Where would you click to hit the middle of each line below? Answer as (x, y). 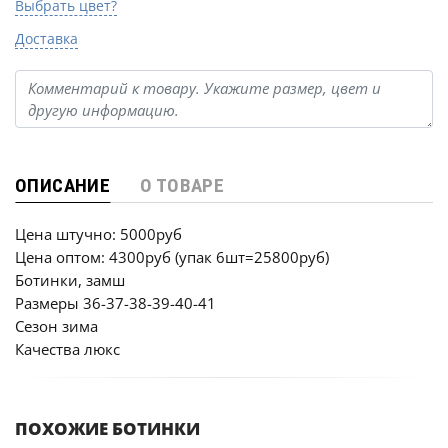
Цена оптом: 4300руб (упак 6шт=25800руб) (172, 257)
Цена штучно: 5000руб (98, 234)
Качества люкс (67, 349)
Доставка (46, 38)
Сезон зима (56, 326)
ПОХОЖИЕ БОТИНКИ (107, 428)
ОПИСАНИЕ (63, 185)
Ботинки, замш (70, 280)
